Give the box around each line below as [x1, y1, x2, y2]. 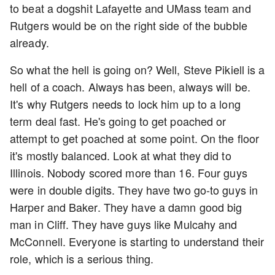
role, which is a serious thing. [10, 250, 157, 266]
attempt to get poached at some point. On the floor [10, 130, 260, 146]
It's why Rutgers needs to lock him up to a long [10, 96, 241, 112]
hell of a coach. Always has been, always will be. [10, 79, 250, 95]
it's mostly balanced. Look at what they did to [10, 147, 231, 163]
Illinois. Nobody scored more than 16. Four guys [10, 165, 247, 180]
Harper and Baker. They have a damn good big [10, 199, 242, 215]
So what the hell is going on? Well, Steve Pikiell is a [10, 61, 265, 77]
